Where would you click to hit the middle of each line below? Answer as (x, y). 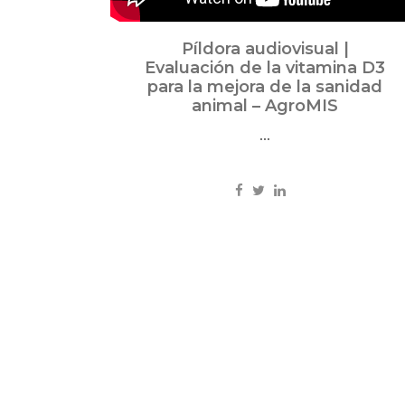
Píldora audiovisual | (265, 49)
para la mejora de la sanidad (265, 87)
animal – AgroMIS (265, 106)
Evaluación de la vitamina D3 (265, 68)
